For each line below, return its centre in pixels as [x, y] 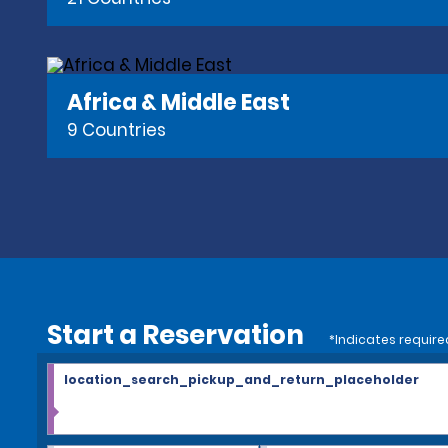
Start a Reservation [183, 334]
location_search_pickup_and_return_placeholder [241, 379]
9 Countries [116, 130]
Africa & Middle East [178, 102]
